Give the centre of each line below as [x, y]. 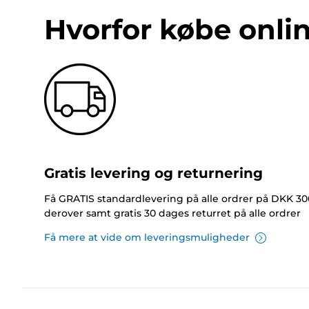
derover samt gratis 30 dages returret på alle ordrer [172, 213]
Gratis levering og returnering [153, 173]
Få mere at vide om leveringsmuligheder [147, 238]
